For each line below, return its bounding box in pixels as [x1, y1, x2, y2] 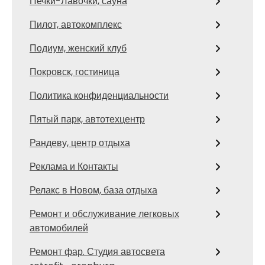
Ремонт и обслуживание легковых [30, 207, 179, 221]
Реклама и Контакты [30, 160, 118, 173]
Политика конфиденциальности [30, 89, 169, 102]
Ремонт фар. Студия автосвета [30, 245, 165, 258]
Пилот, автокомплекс [30, 18, 122, 31]
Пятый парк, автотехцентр [30, 112, 145, 126]
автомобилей [30, 221, 88, 235]
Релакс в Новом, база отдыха [30, 183, 157, 197]
